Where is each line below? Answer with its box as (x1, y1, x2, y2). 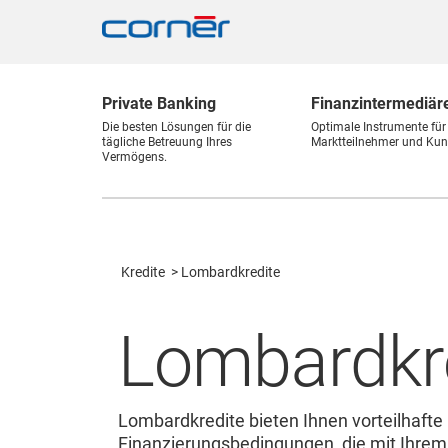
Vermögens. (102, 150, 167, 164)
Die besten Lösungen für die (102, 120, 251, 134)
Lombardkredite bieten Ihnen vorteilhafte (118, 410, 443, 431)
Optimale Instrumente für (311, 120, 446, 134)
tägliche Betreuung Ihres (102, 135, 232, 149)
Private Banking (102, 94, 216, 113)
